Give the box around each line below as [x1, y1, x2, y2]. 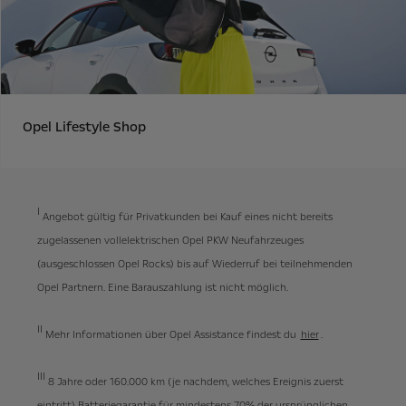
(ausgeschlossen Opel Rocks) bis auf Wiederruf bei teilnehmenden [36, 257, 353, 272]
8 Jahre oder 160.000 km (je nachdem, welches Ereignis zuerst [44, 375, 343, 390]
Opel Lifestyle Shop [22, 118, 146, 137]
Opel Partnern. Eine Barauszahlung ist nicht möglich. [36, 281, 288, 295]
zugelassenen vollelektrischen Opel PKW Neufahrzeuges [36, 234, 304, 248]
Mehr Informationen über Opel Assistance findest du [44, 328, 299, 343]
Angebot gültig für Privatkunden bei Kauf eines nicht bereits [39, 210, 333, 225]
